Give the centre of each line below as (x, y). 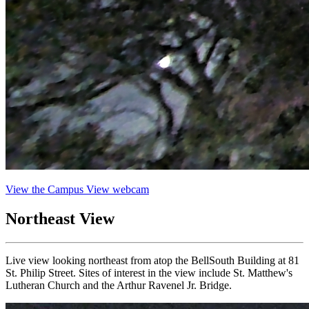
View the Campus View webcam (77, 189)
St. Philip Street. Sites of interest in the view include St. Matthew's (149, 272)
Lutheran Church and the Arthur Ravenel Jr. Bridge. (119, 285)
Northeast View (60, 218)
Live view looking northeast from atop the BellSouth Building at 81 (152, 260)
